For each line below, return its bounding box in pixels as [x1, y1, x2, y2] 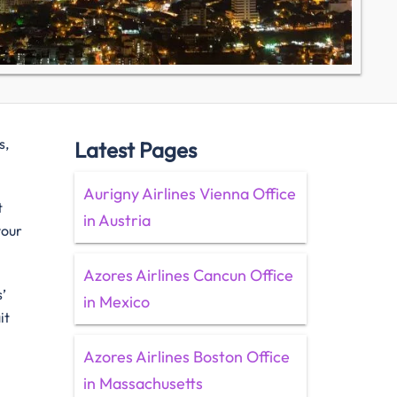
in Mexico [82, 292, 150, 312]
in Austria [82, 210, 151, 230]
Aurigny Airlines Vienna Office [82, 183, 296, 204]
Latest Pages [74, 136, 197, 163]
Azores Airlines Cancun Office [82, 265, 293, 285]
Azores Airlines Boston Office [82, 346, 290, 367]
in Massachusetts [82, 373, 203, 393]
